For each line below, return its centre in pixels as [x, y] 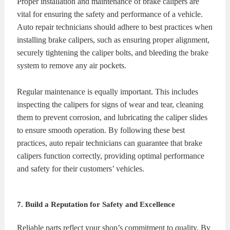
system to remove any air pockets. [72, 65]
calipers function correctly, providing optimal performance [111, 156]
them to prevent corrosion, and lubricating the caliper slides [112, 117]
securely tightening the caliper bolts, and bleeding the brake [113, 53]
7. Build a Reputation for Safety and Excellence [96, 204]
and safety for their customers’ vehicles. [81, 168]
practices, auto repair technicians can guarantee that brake [110, 143]
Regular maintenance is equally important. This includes [108, 91]
